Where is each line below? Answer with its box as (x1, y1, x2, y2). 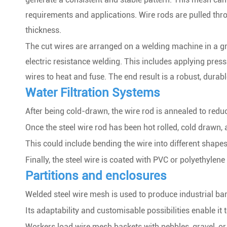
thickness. (25, 25, 61, 35)
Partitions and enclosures (25, 169, 167, 183)
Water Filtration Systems (25, 86, 160, 100)
